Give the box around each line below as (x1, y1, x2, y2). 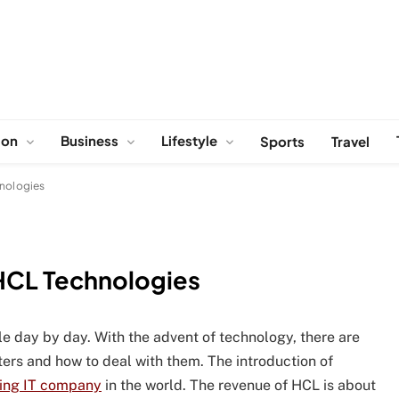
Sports (260, 132, 305, 150)
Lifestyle (161, 131, 217, 149)
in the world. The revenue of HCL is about (102, 377, 376, 395)
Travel (331, 132, 370, 150)
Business (61, 131, 118, 149)
